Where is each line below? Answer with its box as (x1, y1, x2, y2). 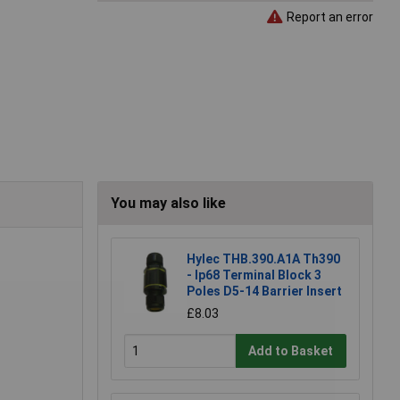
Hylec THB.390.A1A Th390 (187, 252, 340, 267)
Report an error (284, 9, 373, 24)
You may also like (111, 195, 226, 212)
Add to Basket (248, 343, 334, 358)
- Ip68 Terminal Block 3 (187, 268, 321, 283)
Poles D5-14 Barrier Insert (187, 284, 342, 299)
